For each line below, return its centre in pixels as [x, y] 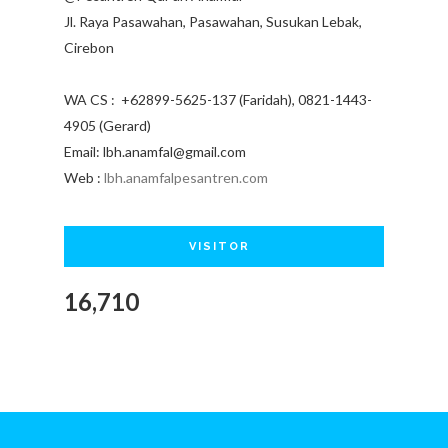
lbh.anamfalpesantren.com [186, 177]
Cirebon [89, 47]
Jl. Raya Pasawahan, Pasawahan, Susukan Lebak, [213, 21]
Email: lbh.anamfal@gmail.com [155, 151]
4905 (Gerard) [107, 125]
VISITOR [219, 246]
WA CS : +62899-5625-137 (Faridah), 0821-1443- [218, 99]
